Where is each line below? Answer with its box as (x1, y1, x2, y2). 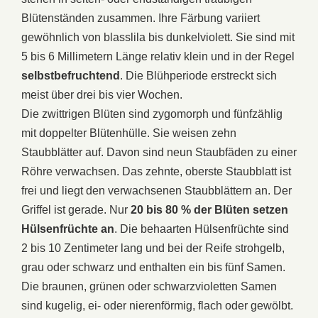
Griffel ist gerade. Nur (21, 203, 131, 216)
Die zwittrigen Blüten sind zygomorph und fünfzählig (21, 107, 283, 120)
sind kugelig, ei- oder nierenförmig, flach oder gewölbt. (21, 299, 293, 312)
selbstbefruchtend (21, 69, 120, 82)
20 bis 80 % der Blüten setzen (131, 203, 288, 216)
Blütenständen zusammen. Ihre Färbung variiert (21, 11, 260, 24)
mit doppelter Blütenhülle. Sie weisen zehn (21, 126, 236, 139)
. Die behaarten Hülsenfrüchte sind (114, 222, 289, 235)
